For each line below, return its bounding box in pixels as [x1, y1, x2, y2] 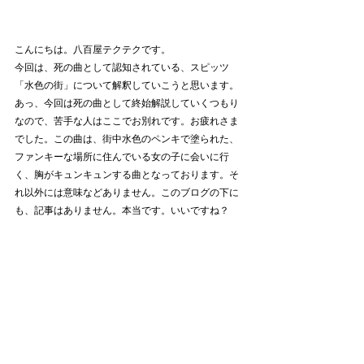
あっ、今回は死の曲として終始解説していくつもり [15, 98, 239, 110]
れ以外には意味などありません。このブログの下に [15, 188, 239, 199]
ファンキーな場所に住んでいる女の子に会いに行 [15, 152, 229, 163]
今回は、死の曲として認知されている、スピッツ [15, 63, 229, 74]
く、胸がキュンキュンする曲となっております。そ [15, 170, 239, 181]
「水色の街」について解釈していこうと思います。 [15, 80, 239, 92]
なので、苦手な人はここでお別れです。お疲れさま [15, 116, 239, 128]
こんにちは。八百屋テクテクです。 [15, 45, 171, 56]
